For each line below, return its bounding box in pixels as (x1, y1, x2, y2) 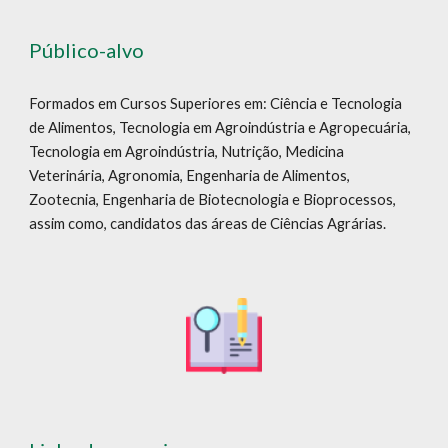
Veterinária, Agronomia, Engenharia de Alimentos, (29, 166, 351, 184)
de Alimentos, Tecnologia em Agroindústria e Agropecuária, (29, 118, 412, 136)
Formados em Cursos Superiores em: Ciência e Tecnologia (29, 94, 403, 112)
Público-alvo (29, 37, 149, 62)
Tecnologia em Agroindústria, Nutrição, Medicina (29, 142, 345, 160)
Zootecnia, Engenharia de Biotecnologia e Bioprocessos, (29, 190, 397, 208)
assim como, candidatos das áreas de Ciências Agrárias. (29, 214, 390, 232)
